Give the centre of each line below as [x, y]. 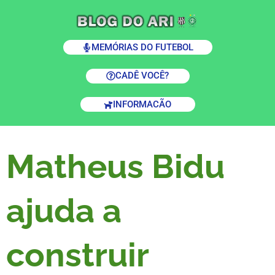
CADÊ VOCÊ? [142, 76]
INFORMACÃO [142, 104]
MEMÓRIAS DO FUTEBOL [142, 47]
